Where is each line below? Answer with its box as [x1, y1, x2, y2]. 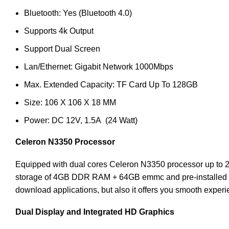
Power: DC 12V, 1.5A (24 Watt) [24, 116, 138, 125]
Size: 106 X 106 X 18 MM [24, 98, 116, 107]
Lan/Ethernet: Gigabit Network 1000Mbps [24, 62, 173, 71]
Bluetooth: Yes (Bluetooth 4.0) [24, 8, 132, 17]
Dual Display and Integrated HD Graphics [15, 207, 174, 216]
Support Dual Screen [24, 44, 100, 53]
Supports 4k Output [24, 26, 94, 35]
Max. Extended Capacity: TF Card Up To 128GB [24, 80, 198, 89]
